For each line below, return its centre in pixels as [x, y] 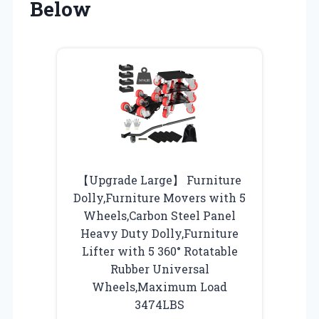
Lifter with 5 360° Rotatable [159, 251]
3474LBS [159, 304]
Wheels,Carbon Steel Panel [159, 215]
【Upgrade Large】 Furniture [159, 179]
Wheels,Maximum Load [159, 286]
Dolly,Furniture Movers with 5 [159, 197]
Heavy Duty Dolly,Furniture [159, 233]
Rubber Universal [159, 268]
